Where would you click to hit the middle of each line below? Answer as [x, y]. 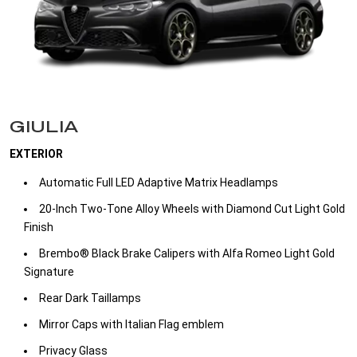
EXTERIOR [36, 154]
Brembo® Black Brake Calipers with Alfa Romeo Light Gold [187, 254]
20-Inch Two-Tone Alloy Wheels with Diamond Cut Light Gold [192, 209]
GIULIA [44, 126]
